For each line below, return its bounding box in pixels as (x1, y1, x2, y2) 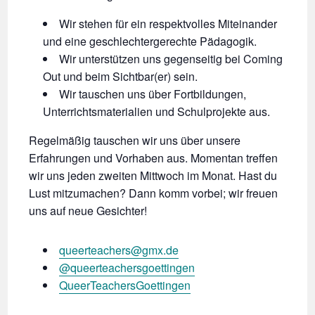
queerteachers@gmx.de (59, 241, 179, 258)
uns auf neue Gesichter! (29, 202, 148, 219)
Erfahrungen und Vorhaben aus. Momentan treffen (29, 149, 278, 166)
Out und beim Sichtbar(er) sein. (43, 67, 198, 84)
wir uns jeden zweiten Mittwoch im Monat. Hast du (29, 167, 278, 184)
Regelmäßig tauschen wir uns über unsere (29, 131, 241, 148)
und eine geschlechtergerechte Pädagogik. (43, 32, 257, 49)
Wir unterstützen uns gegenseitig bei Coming (59, 50, 283, 67)
